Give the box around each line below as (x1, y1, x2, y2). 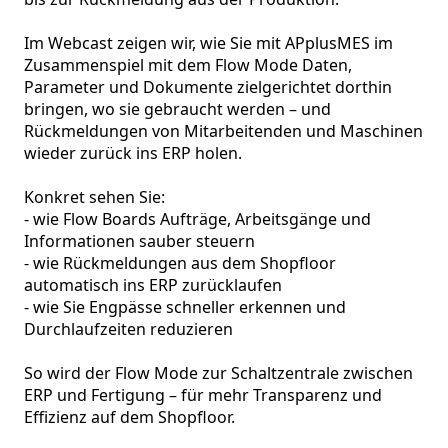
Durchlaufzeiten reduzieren (24, 318, 237, 340)
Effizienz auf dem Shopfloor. (24, 406, 239, 428)
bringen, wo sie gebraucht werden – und (24, 98, 331, 120)
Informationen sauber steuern (24, 230, 255, 252)
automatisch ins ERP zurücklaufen (24, 274, 282, 296)
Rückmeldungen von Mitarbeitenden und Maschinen (24, 120, 423, 142)
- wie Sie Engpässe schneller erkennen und (24, 296, 346, 318)
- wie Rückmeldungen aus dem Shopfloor (24, 252, 336, 274)
